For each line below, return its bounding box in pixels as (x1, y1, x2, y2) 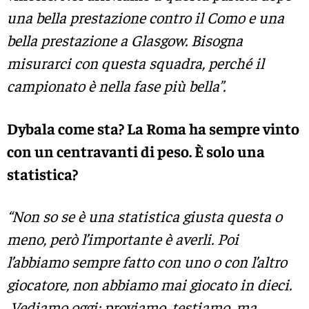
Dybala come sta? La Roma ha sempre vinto (7, 118, 299, 138)
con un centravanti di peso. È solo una (7, 141, 265, 161)
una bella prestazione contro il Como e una (7, 8, 284, 28)
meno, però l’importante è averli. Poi (7, 228, 239, 248)
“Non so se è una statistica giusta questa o (7, 206, 282, 226)
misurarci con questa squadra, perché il (7, 53, 264, 73)
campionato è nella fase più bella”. (7, 76, 226, 96)
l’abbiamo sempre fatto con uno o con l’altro (7, 251, 287, 271)
